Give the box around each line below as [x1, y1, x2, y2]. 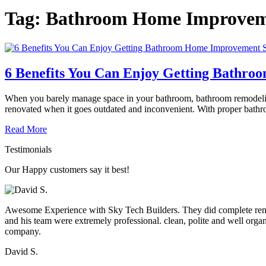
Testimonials [5, 144, 52, 154]
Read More [5, 123, 47, 134]
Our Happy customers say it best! [5, 164, 129, 175]
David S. [5, 246, 38, 256]
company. [5, 226, 41, 236]
